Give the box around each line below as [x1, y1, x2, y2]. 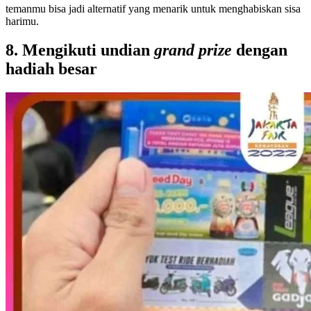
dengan [236, 41, 287, 60]
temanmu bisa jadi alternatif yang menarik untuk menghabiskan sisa [6, 2, 301, 15]
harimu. [6, 15, 39, 27]
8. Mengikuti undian [6, 41, 154, 60]
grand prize [154, 41, 236, 60]
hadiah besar [6, 60, 97, 78]
